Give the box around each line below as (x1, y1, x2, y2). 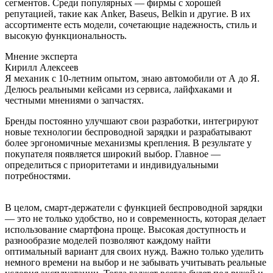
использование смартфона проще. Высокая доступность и (5, 224, 246, 235)
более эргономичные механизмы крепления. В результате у (5, 137, 252, 148)
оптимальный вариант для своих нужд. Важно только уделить (5, 246, 263, 257)
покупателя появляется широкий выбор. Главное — (5, 148, 221, 159)
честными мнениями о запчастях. (5, 94, 144, 105)
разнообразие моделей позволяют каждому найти (5, 235, 211, 246)
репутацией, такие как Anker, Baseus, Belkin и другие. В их (5, 8, 250, 19)
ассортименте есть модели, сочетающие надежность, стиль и (5, 19, 257, 30)
